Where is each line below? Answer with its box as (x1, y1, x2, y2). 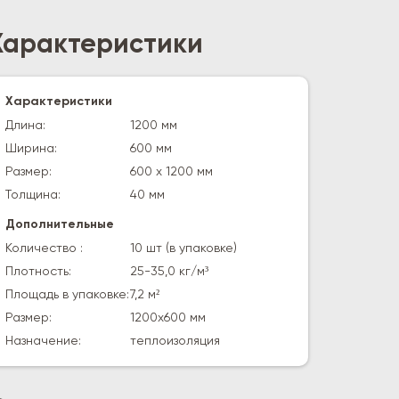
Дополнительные (5, 218, 114, 231)
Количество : (5, 242, 83, 255)
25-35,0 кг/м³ (130, 265, 208, 278)
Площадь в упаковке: (5, 289, 129, 301)
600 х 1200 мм (130, 166, 213, 178)
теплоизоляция (130, 335, 220, 347)
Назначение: (5, 335, 81, 347)
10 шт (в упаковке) (130, 242, 237, 255)
